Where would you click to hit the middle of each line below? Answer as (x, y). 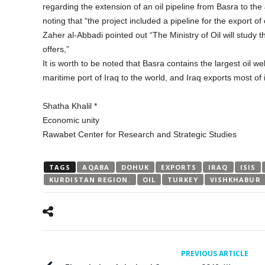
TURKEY (183, 179)
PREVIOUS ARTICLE (215, 253)
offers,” (56, 49)
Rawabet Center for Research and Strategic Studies (140, 134)
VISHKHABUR (235, 179)
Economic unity (71, 120)
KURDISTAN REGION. (90, 179)
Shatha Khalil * (70, 106)
